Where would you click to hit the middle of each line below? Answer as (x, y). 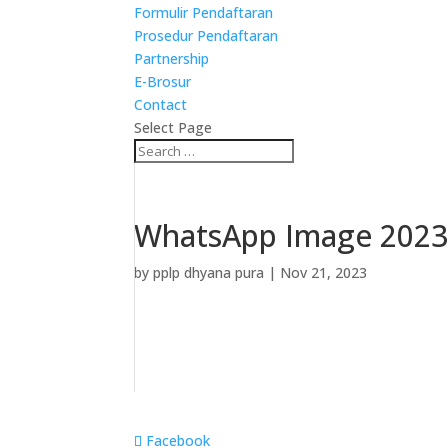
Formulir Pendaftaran (204, 12)
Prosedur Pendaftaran (206, 35)
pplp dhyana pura (209, 272)
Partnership (172, 58)
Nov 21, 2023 (324, 272)
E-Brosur (163, 81)
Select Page (173, 127)
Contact (161, 104)
